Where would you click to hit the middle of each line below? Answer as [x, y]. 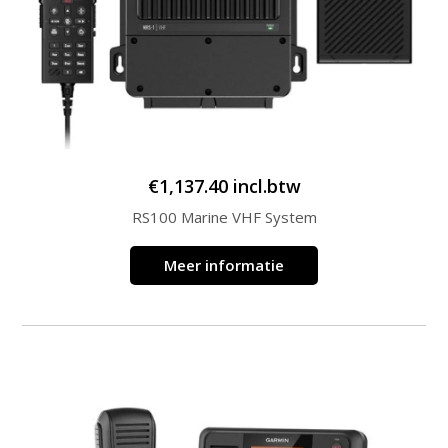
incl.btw [266, 185]
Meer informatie [224, 264]
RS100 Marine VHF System [224, 216]
